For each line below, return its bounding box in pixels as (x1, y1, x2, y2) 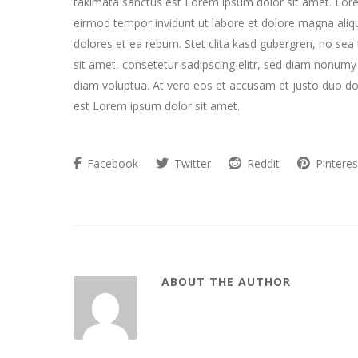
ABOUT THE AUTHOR (161, 274, 291, 289)
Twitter (171, 156, 211, 171)
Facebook (84, 156, 138, 171)
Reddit (244, 156, 280, 171)
